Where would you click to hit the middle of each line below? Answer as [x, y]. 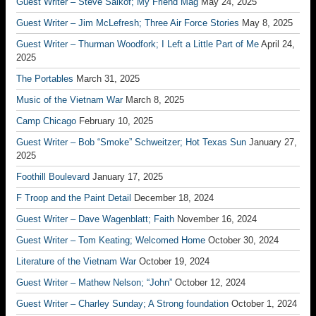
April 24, [278, 44]
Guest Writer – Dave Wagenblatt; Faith [95, 219]
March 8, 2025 [155, 100]
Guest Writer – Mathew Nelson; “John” [94, 282]
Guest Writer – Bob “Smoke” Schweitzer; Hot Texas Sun [131, 142]
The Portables [45, 79]
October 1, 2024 [264, 304]
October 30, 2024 [243, 240]
